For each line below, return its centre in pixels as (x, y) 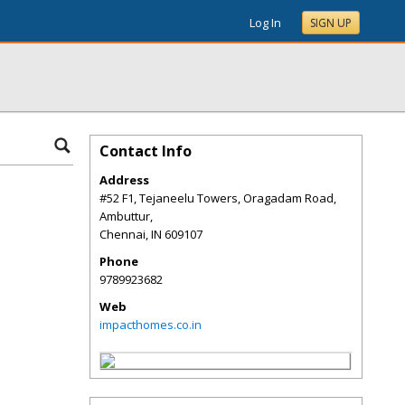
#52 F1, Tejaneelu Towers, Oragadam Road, (218, 198)
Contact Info (146, 151)
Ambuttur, (126, 216)
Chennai (122, 234)
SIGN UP (331, 23)
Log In (265, 23)
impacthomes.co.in (151, 325)
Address (124, 180)
